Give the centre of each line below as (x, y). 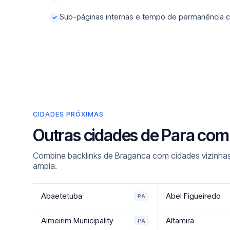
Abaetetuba (62, 196)
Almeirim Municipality (77, 221)
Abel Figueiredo (194, 196)
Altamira (180, 221)
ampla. (45, 166)
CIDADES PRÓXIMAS (68, 114)
